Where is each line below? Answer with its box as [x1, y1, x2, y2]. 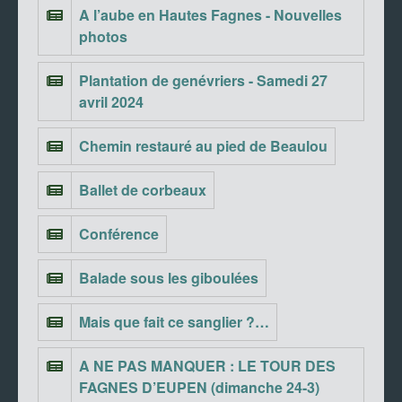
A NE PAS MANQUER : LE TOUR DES [79, 354, 336, 376]
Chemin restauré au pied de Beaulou [79, 135, 328, 156]
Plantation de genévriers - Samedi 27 [79, 69, 328, 91]
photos [79, 25, 127, 47]
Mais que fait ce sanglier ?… [79, 310, 269, 332]
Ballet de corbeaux [79, 179, 206, 200]
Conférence [79, 223, 159, 244]
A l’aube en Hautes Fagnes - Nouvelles [79, 4, 342, 25]
